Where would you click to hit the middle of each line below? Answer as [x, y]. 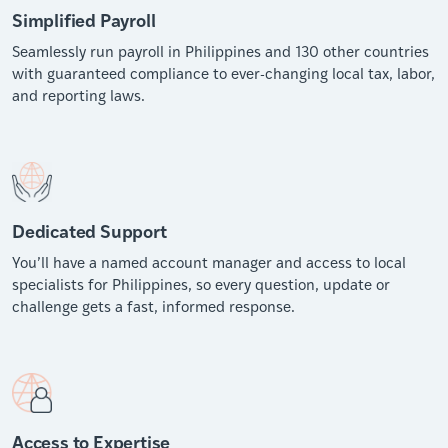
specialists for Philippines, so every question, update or [201, 283]
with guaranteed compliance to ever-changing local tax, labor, [223, 72]
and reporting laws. [78, 94]
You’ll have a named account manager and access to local [209, 261]
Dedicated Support [89, 229]
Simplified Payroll [84, 18]
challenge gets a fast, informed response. [153, 305]
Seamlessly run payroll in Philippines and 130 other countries [220, 50]
